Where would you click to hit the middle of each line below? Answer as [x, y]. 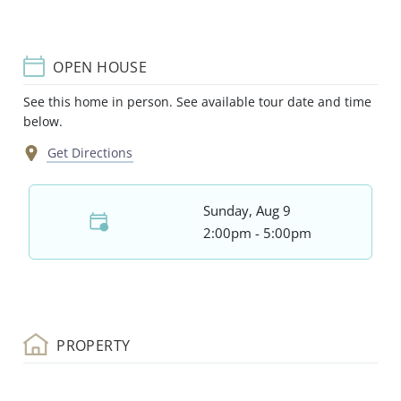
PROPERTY [91, 346]
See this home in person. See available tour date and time [197, 101]
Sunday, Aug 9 [247, 211]
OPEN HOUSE [98, 67]
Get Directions [90, 153]
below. [43, 121]
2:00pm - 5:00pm [258, 233]
